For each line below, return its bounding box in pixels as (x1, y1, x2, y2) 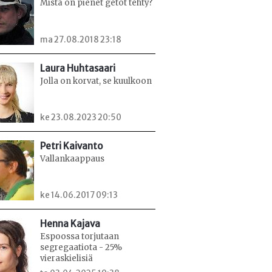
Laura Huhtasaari (40, 62, 115, 74)
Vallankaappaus (40, 153, 104, 164)
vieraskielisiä (40, 253, 93, 264)
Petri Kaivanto (40, 140, 103, 152)
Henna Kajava (40, 218, 100, 230)
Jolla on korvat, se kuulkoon (40, 75, 152, 86)
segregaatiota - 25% (40, 242, 122, 253)
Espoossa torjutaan (40, 231, 119, 242)
